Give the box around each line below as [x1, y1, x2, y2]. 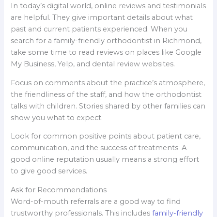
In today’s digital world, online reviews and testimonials [11, 1, 206, 11]
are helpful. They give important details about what [11, 13, 193, 22]
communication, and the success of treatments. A [11, 143, 187, 153]
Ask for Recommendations [11, 185, 107, 194]
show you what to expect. [11, 113, 103, 122]
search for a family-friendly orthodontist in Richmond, [11, 36, 202, 46]
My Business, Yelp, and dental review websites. [11, 60, 175, 69]
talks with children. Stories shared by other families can [11, 101, 206, 110]
